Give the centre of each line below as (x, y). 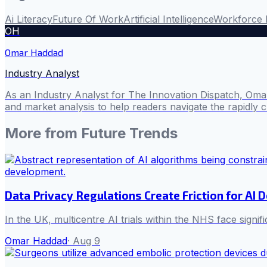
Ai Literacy (29, 19)
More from (43, 133)
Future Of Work (88, 19)
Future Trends (129, 133)
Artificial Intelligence (168, 19)
